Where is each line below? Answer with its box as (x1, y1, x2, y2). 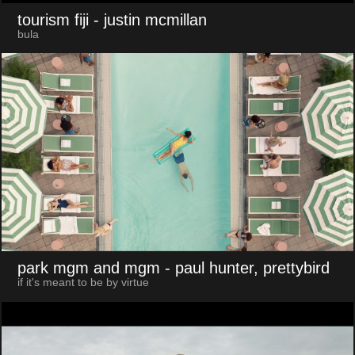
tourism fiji (17, 10, 89, 29)
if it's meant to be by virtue (17, 277, 149, 289)
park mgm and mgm (17, 259, 160, 277)
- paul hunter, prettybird (164, 259, 330, 277)
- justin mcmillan (93, 10, 207, 29)
